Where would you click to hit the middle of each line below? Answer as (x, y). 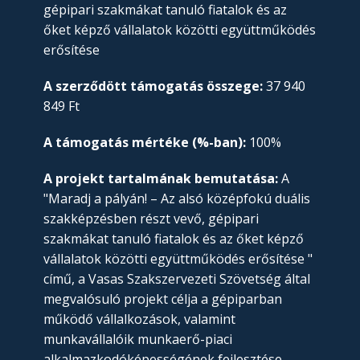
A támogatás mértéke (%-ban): (145, 143)
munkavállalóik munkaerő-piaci (138, 340)
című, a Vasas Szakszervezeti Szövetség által (177, 279)
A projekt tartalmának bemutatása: (162, 179)
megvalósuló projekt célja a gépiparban (163, 299)
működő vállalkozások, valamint (139, 319)
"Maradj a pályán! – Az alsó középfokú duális (177, 199)
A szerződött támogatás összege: (153, 86)
